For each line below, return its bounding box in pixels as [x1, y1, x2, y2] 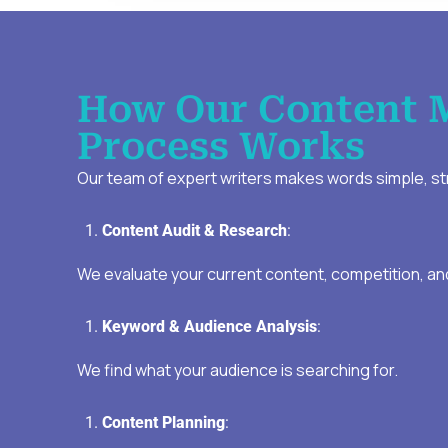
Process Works [77, 125, 365, 169]
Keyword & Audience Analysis [102, 317, 317, 337]
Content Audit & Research [102, 221, 287, 241]
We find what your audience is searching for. [77, 359, 398, 382]
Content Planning [102, 413, 225, 433]
